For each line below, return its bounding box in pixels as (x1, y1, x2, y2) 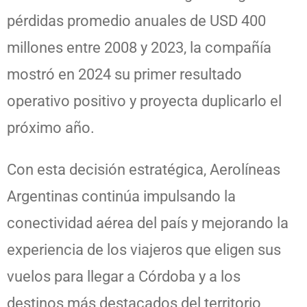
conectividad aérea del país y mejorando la (7, 214, 288, 232)
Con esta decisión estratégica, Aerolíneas (7, 160, 280, 178)
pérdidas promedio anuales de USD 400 (7, 12, 266, 29)
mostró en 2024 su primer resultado (7, 65, 242, 83)
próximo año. (7, 119, 95, 136)
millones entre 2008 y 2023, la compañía (7, 38, 271, 56)
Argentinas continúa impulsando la (7, 187, 236, 205)
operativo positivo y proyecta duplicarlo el (7, 92, 282, 110)
